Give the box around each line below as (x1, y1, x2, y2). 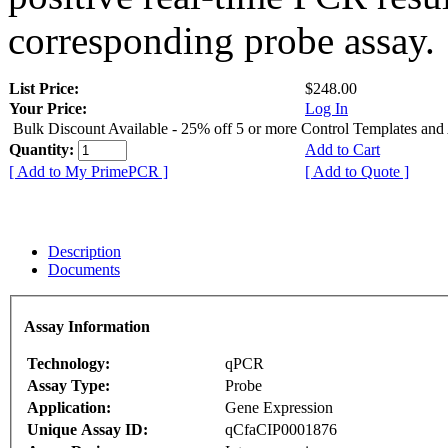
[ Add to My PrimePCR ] (9, 162, 168, 180)
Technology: (27, 355, 110, 373)
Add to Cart (305, 140, 380, 158)
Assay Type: (27, 377, 110, 395)
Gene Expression (225, 399, 333, 417)
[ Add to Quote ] (305, 162, 409, 180)
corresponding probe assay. (8, 18, 435, 62)
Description (48, 242, 121, 260)
